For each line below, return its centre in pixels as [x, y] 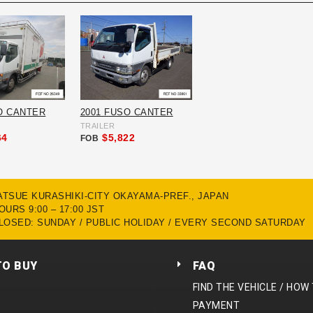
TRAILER [97, 125]
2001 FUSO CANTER [126, 112]
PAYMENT [216, 305]
